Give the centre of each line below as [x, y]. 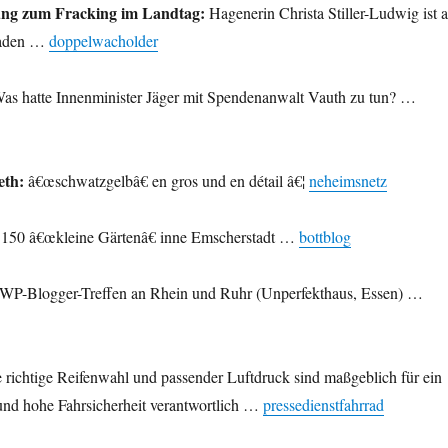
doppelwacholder [103, 41]
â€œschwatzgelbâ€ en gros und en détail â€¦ [166, 181]
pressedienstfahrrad [323, 405]
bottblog [324, 237]
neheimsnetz [347, 181]
